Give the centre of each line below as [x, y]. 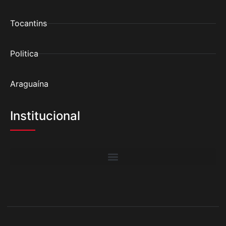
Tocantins [29, 23]
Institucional [45, 116]
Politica [24, 54]
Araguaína [29, 84]
